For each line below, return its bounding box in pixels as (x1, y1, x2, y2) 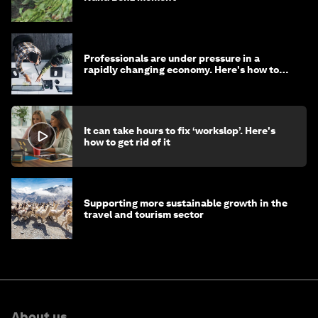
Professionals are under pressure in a (84, 52, 260, 64)
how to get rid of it (84, 136, 170, 148)
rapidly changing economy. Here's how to (84, 63, 279, 75)
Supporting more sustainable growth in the (84, 197, 287, 209)
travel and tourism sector (84, 208, 204, 220)
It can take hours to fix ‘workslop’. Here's (84, 124, 275, 136)
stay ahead (84, 75, 136, 87)
